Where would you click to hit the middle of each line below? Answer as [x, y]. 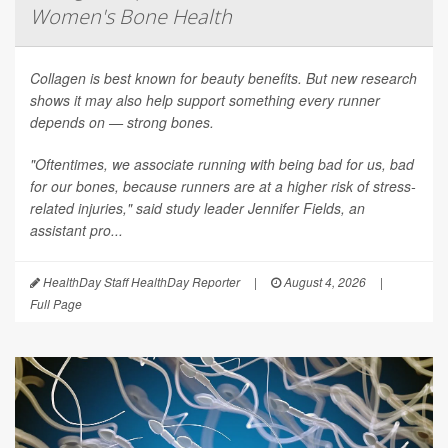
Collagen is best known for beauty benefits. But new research [223, 77]
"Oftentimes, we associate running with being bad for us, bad [222, 163]
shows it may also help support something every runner [205, 99]
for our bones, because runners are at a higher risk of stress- [223, 185]
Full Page [56, 303]
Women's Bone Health [131, 16]
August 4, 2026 [323, 281]
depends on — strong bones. [122, 121]
